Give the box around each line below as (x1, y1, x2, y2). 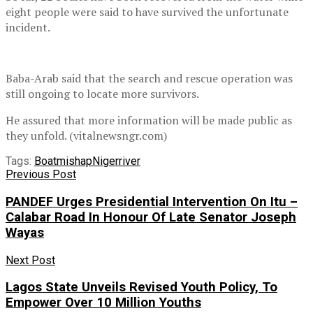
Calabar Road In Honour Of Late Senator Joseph (6, 209, 296, 225)
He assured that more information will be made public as (6, 112, 292, 129)
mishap (57, 154, 92, 168)
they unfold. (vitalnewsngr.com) (6, 128, 167, 144)
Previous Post (6, 168, 76, 182)
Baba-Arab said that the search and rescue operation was (6, 71, 293, 87)
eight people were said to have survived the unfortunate (6, 4, 289, 20)
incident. (6, 20, 50, 36)
